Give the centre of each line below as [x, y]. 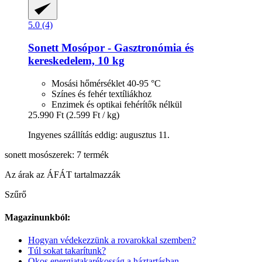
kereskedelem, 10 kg [76, 61]
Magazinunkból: [37, 218]
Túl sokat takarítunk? [67, 251]
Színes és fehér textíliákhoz [101, 94]
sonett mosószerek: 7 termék [57, 154]
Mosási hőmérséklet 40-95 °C [106, 83]
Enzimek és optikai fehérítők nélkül [117, 104]
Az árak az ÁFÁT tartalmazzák [63, 174]
